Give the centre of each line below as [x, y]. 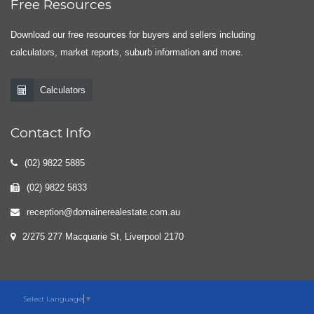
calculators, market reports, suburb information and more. [127, 52]
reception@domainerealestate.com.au [103, 212]
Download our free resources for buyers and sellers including [133, 35]
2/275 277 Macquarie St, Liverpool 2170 [103, 237]
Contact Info [51, 133]
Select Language [53, 299]
